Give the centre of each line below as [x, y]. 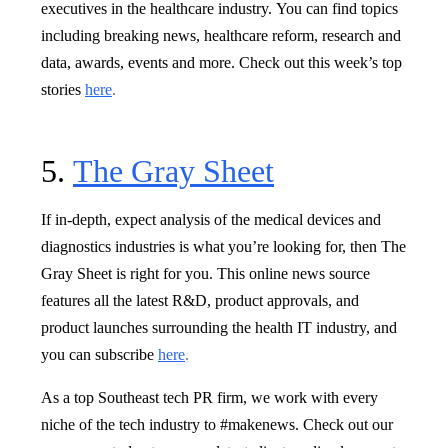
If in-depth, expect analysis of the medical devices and [211, 219]
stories [63, 89]
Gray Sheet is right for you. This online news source [205, 273]
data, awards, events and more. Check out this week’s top [221, 62]
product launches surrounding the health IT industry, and [219, 327]
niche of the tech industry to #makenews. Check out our [217, 424]
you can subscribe [99, 354]
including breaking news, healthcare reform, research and [221, 35]
